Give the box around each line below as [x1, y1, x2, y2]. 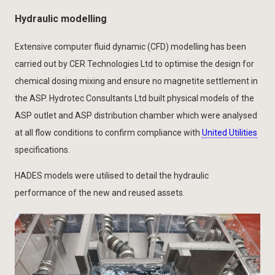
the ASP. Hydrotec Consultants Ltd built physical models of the [15, 93, 254, 104]
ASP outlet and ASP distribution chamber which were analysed [15, 110, 257, 121]
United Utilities [202, 128, 257, 138]
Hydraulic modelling [15, 12, 107, 25]
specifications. [15, 145, 70, 155]
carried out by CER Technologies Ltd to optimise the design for [15, 59, 254, 69]
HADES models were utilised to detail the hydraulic [15, 171, 209, 181]
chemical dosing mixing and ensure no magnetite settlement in [15, 76, 258, 87]
